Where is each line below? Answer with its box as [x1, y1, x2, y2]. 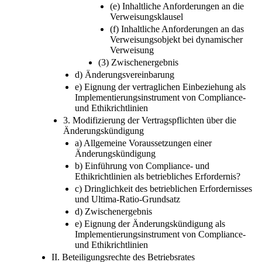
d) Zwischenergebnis [75, 206, 152, 216]
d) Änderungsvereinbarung [75, 69, 174, 80]
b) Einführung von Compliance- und [75, 160, 209, 171]
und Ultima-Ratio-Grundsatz [75, 194, 180, 204]
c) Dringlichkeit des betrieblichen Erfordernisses [75, 183, 252, 194]
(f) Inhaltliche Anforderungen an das [110, 23, 244, 34]
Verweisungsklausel [110, 11, 183, 22]
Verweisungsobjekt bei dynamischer [110, 34, 243, 44]
